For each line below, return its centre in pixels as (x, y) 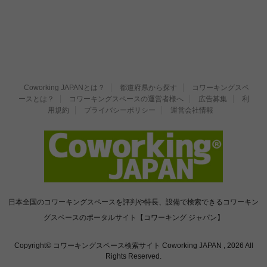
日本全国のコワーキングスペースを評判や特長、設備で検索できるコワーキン (133, 202)
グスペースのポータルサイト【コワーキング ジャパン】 (133, 218)
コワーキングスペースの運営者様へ (126, 99)
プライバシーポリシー (120, 110)
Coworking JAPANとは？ (64, 87)
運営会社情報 (192, 110)
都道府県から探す (148, 87)
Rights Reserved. (133, 256)
